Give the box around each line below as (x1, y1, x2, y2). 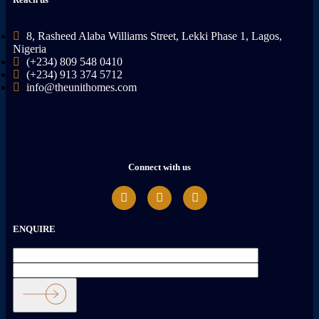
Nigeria (13, 42, 46, 55)
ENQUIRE (13, 223, 56, 234)
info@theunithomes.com (26, 80, 137, 93)
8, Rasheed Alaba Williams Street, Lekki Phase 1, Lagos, (26, 29, 282, 42)
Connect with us (128, 161, 191, 172)
